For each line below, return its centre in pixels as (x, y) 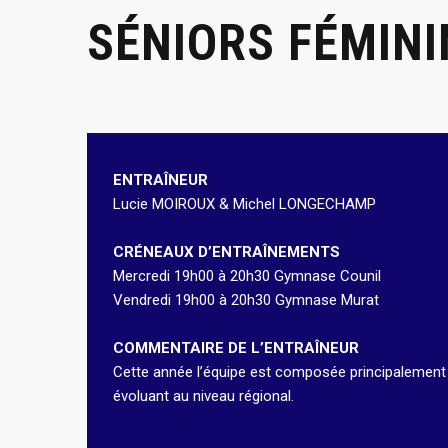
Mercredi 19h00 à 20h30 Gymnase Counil (247, 276)
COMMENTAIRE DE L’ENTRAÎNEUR (236, 348)
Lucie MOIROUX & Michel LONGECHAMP (244, 204)
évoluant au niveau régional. (203, 396)
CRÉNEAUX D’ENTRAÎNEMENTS (226, 252)
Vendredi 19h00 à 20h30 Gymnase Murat (246, 300)
